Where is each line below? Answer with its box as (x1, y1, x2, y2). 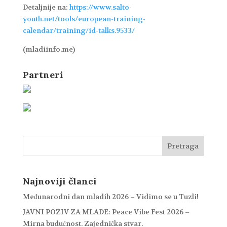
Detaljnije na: (22, 2, 69, 12)
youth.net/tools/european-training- (22, 14, 145, 23)
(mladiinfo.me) (22, 44, 75, 54)
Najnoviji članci (22, 175, 97, 187)
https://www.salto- (69, 2, 132, 12)
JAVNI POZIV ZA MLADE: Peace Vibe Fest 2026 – (22, 207, 190, 216)
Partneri (22, 68, 63, 81)
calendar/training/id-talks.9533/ (22, 25, 135, 35)
